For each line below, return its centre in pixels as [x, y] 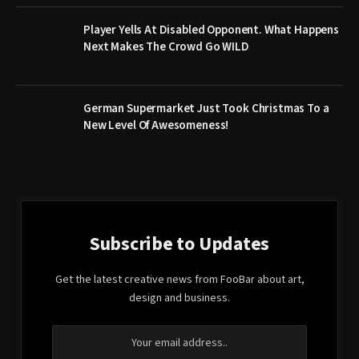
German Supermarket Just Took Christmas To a [206, 109]
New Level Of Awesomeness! [156, 126]
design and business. [179, 298]
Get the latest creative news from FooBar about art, [179, 280]
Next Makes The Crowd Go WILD [166, 47]
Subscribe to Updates [179, 244]
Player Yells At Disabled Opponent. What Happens [211, 30]
